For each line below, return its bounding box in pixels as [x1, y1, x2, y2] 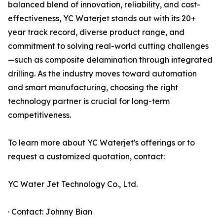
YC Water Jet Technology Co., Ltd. [8, 179, 138, 189]
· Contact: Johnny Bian [8, 207, 92, 217]
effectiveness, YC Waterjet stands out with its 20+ [8, 13, 196, 24]
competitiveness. [8, 110, 71, 120]
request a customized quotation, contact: [8, 151, 165, 162]
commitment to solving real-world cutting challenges [8, 41, 209, 51]
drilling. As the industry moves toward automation [8, 69, 197, 79]
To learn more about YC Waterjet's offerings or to [8, 138, 195, 148]
